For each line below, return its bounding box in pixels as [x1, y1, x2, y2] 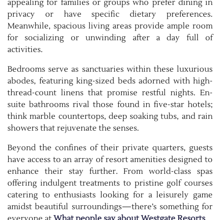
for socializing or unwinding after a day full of [7, 33, 213, 43]
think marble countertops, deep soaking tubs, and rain [7, 111, 213, 122]
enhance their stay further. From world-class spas [7, 166, 213, 177]
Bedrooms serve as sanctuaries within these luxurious [7, 64, 213, 75]
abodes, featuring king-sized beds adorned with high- [7, 76, 213, 86]
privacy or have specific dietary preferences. [7, 9, 213, 20]
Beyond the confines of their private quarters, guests [7, 143, 213, 153]
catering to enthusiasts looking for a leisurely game [7, 190, 213, 200]
